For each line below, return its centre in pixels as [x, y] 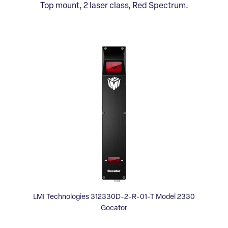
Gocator [114, 209]
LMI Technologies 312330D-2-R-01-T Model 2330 [114, 197]
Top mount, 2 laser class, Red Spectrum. [114, 6]
